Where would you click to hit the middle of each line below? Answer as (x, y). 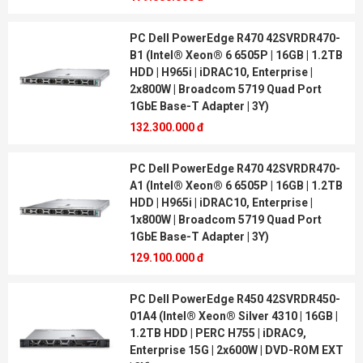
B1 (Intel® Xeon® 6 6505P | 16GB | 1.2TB (236, 55)
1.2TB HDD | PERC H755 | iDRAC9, (218, 333)
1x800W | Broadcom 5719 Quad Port (226, 220)
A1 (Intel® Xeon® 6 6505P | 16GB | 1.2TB (236, 186)
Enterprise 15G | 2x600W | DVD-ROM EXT (237, 350)
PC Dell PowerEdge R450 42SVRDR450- (235, 299)
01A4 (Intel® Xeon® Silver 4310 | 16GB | (234, 316)
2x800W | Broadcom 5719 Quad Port (226, 89)
